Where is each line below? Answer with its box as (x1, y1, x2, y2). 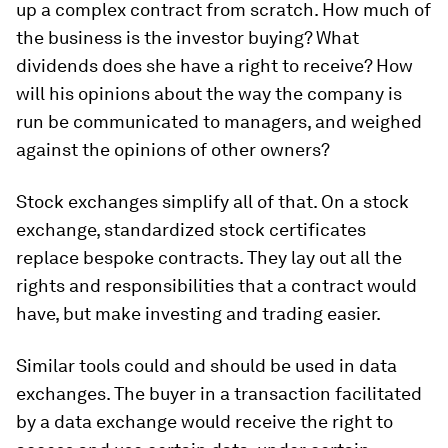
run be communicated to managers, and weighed (16, 111, 422, 132)
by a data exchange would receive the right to (16, 411, 393, 432)
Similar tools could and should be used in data (16, 355, 397, 376)
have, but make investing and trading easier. (16, 303, 381, 324)
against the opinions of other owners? (16, 139, 330, 160)
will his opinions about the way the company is (16, 83, 402, 104)
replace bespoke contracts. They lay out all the (16, 247, 402, 268)
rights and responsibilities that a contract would (16, 275, 417, 296)
